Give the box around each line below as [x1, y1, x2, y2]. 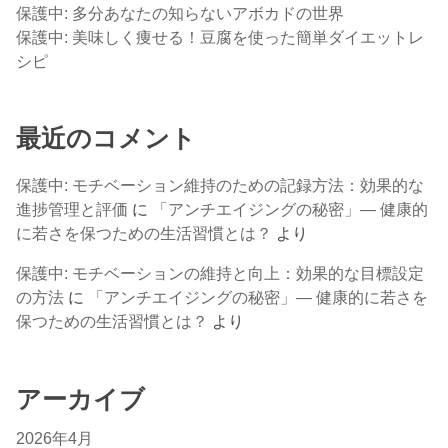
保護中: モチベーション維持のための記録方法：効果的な [16, 175, 425, 194]
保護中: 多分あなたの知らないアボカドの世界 [16, 3, 345, 22]
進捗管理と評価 [16, 199, 129, 218]
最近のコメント [16, 125, 197, 153]
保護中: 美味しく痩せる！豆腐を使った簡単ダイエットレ [16, 27, 425, 46]
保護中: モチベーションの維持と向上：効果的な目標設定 [16, 264, 425, 283]
